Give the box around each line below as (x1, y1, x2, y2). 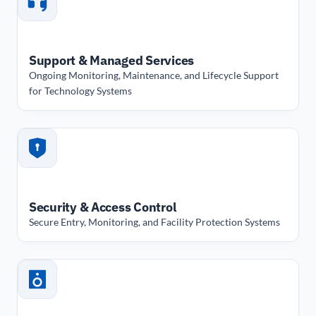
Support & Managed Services (29, 51, 194, 68)
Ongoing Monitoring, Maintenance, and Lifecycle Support (29, 68, 279, 81)
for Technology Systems (29, 84, 132, 97)
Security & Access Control (29, 198, 176, 215)
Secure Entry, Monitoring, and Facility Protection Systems (29, 215, 280, 228)
